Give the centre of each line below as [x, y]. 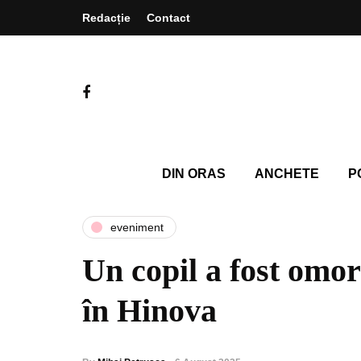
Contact [168, 18]
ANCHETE [286, 174]
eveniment [137, 227]
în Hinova [149, 311]
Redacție [106, 18]
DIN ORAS [193, 174]
